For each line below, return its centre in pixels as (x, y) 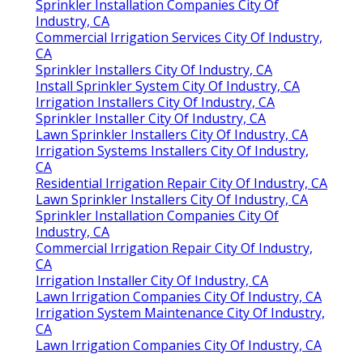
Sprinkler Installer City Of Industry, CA (151, 119)
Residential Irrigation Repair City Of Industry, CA (181, 184)
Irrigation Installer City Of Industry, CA (152, 281)
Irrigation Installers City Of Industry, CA (155, 102)
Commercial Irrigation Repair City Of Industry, (174, 248)
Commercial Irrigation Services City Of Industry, (179, 38)
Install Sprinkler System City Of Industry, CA (168, 86)
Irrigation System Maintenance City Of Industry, (180, 313)
